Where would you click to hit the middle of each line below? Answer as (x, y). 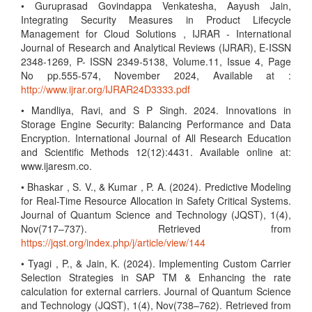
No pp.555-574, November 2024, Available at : (156, 75)
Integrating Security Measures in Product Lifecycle (156, 19)
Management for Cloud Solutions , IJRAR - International (156, 33)
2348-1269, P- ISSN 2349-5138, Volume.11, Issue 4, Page (156, 61)
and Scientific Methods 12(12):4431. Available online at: (156, 152)
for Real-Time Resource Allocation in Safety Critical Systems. (156, 201)
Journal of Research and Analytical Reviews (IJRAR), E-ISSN (156, 47)
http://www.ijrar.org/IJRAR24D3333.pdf (106, 89)
